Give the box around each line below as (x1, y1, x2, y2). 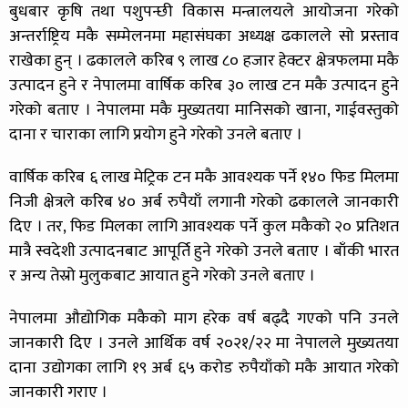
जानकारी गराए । (9, 378, 107, 406)
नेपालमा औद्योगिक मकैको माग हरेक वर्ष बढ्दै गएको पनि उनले (9, 304, 399, 332)
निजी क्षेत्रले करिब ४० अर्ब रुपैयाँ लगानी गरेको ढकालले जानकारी (9, 188, 399, 216)
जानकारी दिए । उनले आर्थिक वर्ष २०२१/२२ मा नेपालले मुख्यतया (9, 329, 399, 357)
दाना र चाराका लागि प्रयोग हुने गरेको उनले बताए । (9, 120, 302, 148)
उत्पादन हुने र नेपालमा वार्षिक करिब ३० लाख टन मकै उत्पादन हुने (9, 71, 399, 99)
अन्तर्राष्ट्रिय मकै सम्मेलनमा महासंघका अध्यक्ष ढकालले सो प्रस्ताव (9, 22, 399, 50)
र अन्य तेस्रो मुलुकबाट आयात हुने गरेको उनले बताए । (9, 261, 315, 290)
